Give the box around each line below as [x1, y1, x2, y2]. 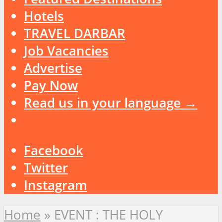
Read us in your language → [24, 94, 197, 112]
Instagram [24, 176, 87, 194]
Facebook [24, 141, 83, 159]
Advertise [24, 59, 82, 77]
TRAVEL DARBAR [24, 25, 125, 43]
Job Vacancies [24, 42, 109, 60]
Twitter [24, 159, 68, 176]
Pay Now [24, 77, 78, 95]
